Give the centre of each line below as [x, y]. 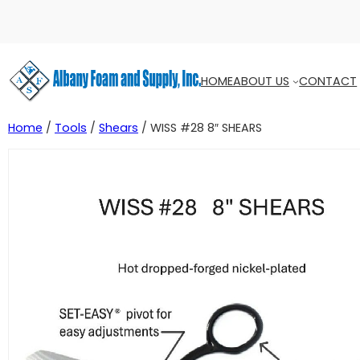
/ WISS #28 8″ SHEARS [200, 128]
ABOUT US [261, 81]
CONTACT [328, 81]
